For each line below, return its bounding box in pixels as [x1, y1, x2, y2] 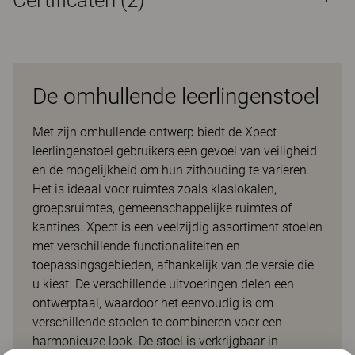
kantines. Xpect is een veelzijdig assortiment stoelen [32, 219, 323, 235]
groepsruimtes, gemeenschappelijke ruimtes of [32, 200, 292, 216]
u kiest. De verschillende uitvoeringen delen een [32, 277, 294, 292]
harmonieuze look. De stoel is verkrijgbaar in [32, 334, 278, 349]
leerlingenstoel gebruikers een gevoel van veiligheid [32, 143, 317, 158]
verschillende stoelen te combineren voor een [32, 315, 282, 330]
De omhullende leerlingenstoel [32, 83, 319, 109]
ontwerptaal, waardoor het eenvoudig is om [32, 296, 273, 311]
